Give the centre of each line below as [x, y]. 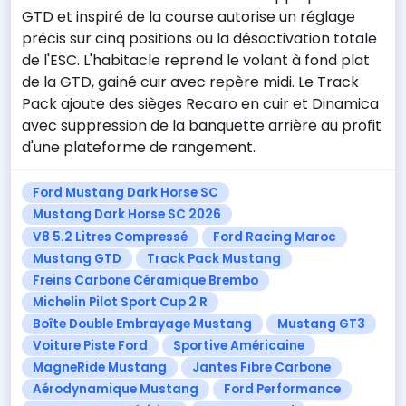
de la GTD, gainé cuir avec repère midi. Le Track [190, 82]
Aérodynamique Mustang [116, 390]
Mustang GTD [77, 258]
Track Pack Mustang [214, 258]
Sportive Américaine [239, 346]
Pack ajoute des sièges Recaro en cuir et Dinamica [200, 104]
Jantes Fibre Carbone [261, 368]
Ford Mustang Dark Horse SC [126, 193]
